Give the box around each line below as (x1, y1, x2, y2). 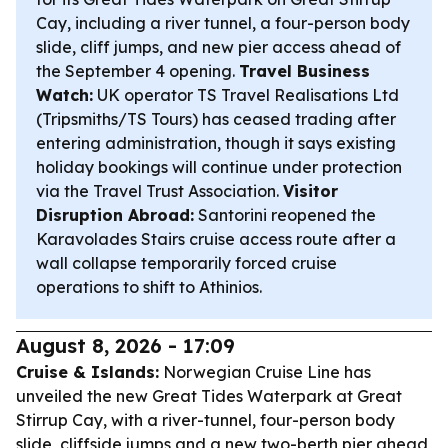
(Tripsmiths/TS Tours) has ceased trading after (36, 109, 396, 129)
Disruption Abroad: (36, 205, 194, 225)
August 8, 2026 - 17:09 (16, 333, 235, 358)
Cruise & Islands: (16, 362, 159, 382)
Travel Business (239, 61, 370, 81)
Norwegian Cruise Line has (159, 362, 371, 382)
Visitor (283, 181, 338, 201)
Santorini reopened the (194, 205, 376, 225)
